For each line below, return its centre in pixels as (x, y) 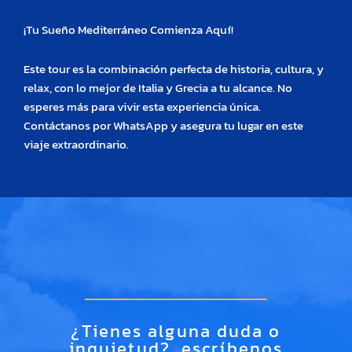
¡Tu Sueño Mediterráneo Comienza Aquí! (128, 30)
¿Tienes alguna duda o (176, 332)
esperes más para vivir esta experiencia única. (142, 106)
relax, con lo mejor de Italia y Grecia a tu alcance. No (158, 88)
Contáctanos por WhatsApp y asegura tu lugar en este (163, 125)
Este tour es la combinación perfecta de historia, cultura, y (174, 69)
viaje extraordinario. (76, 144)
